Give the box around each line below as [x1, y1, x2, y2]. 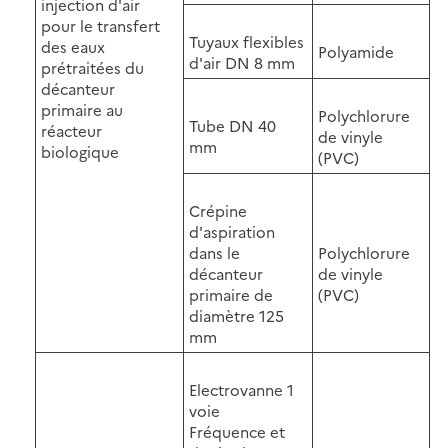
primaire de [189, 283, 273, 305]
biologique [41, 140, 119, 162]
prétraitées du [41, 56, 144, 78]
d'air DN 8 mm [189, 51, 295, 73]
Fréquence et [189, 420, 285, 442]
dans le [189, 241, 240, 263]
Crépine [189, 199, 247, 221]
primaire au [41, 98, 123, 120]
